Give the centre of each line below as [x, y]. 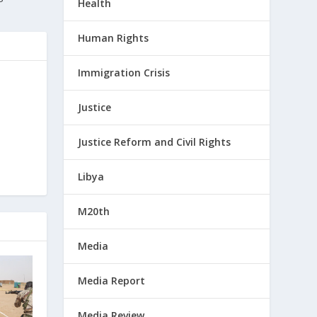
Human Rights [114, 38]
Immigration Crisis [124, 73]
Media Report [112, 281]
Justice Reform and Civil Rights [155, 142]
